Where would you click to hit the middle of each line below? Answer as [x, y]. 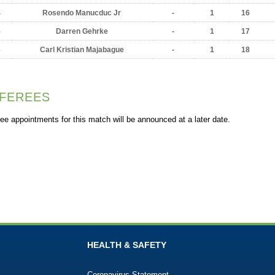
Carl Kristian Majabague [82, 50]
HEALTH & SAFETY [127, 245]
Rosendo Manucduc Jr [82, 13]
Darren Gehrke [82, 31]
